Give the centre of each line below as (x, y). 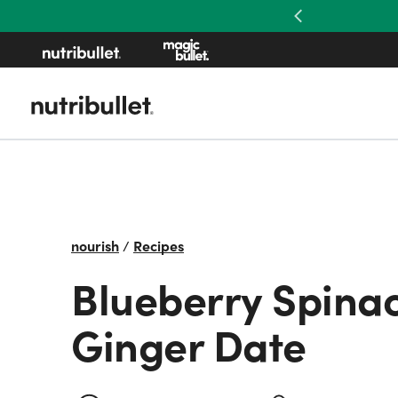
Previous (325, 25)
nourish (95, 245)
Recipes (159, 245)
